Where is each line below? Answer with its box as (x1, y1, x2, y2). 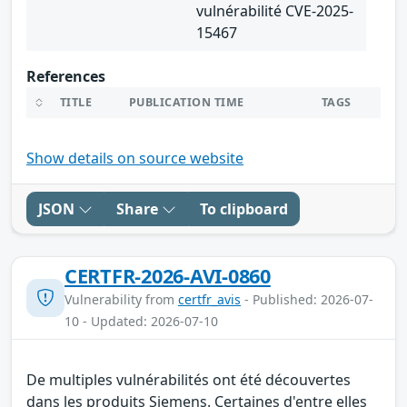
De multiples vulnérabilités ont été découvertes (26, 369, 351, 390)
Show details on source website (26, 147, 243, 168)
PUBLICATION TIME (129, 94, 244, 110)
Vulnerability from (65, 290, 178, 308)
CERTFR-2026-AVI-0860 (65, 262, 271, 289)
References (26, 65, 105, 86)
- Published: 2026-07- (241, 290, 373, 308)
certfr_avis (178, 290, 241, 308)
